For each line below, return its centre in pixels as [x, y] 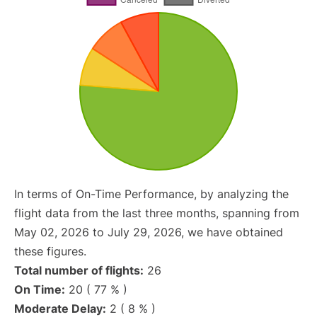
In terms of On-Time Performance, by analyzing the [151, 194]
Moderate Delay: [60, 309]
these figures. [50, 251]
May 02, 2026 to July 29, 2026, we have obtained [149, 232]
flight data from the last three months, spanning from [157, 213]
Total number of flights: [79, 270]
